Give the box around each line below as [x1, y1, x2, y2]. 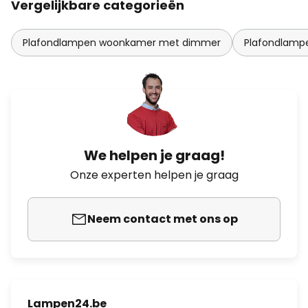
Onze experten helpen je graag [69, 167, 239, 183]
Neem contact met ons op [87, 211, 238, 227]
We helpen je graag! [83, 146, 225, 165]
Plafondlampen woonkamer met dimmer [23, 36, 221, 49]
